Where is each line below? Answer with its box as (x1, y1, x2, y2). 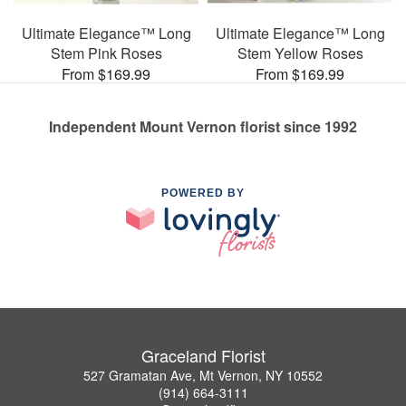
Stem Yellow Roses (237, 42, 363, 63)
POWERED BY (161, 186, 245, 199)
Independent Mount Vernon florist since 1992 (49, 115, 357, 137)
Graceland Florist (140, 343, 266, 368)
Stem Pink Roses (50, 42, 162, 63)
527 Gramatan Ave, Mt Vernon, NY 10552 (83, 366, 323, 385)
